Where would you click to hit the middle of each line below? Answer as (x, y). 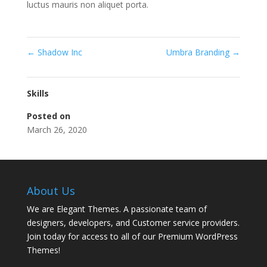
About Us (51, 190)
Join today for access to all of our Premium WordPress (132, 236)
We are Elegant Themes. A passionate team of (117, 209)
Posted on (48, 116)
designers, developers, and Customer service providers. (133, 222)
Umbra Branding (199, 52)
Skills (38, 93)
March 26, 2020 (57, 129)
